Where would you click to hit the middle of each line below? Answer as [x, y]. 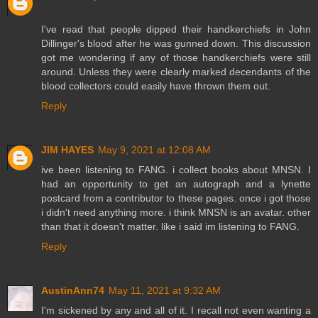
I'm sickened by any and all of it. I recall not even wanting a [176, 310]
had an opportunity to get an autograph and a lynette [176, 183]
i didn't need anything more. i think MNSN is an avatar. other [176, 212]
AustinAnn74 [73, 290]
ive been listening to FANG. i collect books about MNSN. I [176, 169]
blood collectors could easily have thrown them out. [156, 86]
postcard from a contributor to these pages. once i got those [176, 198]
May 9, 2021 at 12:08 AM [154, 149]
